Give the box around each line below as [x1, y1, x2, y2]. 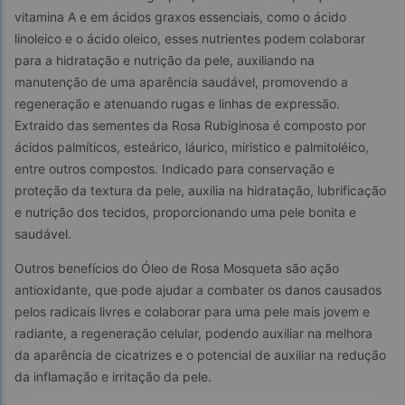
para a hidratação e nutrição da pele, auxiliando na [14, 52, 318, 68]
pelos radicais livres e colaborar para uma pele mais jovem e [14, 303, 373, 319]
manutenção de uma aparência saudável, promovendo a [14, 73, 352, 89]
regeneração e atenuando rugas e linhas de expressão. [14, 95, 344, 111]
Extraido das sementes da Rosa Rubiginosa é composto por [14, 117, 370, 133]
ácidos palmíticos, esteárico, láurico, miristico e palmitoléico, [14, 138, 372, 155]
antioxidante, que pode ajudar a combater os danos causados [14, 281, 385, 297]
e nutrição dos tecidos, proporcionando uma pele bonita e [14, 203, 360, 220]
